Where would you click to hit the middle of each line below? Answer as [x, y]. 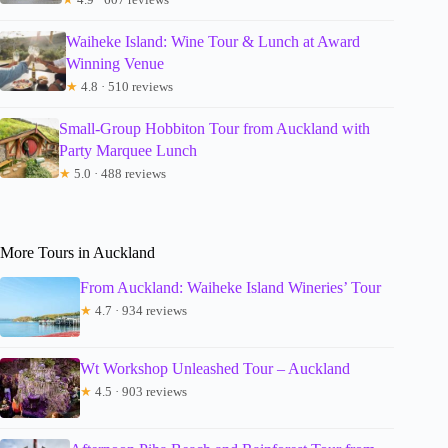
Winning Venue [115, 63]
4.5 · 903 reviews [139, 391]
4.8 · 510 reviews [126, 86]
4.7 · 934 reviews [139, 310]
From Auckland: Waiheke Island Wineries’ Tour [230, 287]
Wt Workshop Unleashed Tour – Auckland [215, 368]
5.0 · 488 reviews [119, 173]
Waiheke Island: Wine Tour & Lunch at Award [213, 41]
